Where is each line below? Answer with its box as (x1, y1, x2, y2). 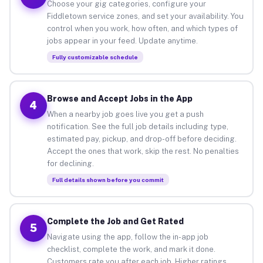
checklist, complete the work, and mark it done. (46, 244, 215, 254)
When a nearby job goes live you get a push (46, 109, 204, 119)
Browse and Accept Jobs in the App (46, 93, 193, 103)
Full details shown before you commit (52, 176, 164, 183)
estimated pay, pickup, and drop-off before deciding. (46, 134, 237, 143)
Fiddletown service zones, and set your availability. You (46, 11, 244, 21)
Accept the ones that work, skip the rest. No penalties (46, 146, 239, 156)
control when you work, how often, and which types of (46, 23, 238, 33)
